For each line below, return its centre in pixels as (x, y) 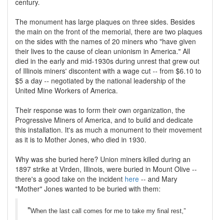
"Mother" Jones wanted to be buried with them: (88, 189)
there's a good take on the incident (70, 179)
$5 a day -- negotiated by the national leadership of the (100, 81)
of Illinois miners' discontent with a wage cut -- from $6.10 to (108, 71)
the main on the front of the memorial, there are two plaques (109, 32)
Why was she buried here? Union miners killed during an (103, 159)
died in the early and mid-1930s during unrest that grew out (107, 61)
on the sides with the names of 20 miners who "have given (106, 41)
